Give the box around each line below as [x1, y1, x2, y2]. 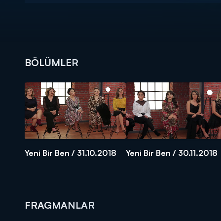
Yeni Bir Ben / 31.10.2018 [25, 147, 116, 158]
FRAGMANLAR [25, 198, 95, 211]
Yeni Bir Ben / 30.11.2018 [126, 147, 218, 158]
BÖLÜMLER [25, 56, 78, 69]
